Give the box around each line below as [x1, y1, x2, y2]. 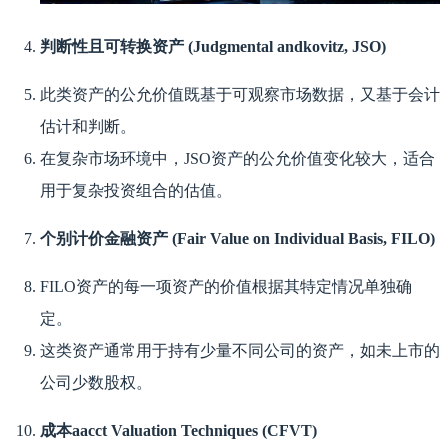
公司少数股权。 [40, 373, 152, 391]
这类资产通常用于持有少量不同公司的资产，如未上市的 [40, 341, 440, 359]
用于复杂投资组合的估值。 [40, 181, 232, 199]
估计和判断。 [40, 117, 136, 135]
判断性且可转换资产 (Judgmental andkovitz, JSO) [40, 37, 386, 55]
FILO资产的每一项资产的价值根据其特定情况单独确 [40, 277, 412, 295]
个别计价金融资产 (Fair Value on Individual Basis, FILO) [40, 229, 435, 247]
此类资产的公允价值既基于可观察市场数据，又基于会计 [40, 85, 440, 103]
